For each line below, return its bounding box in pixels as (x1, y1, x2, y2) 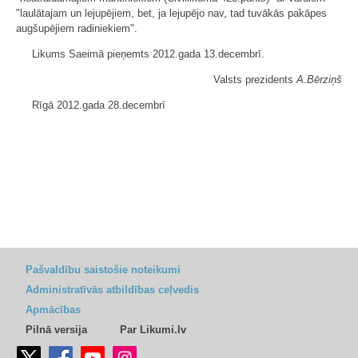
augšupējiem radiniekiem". (16, 22, 137, 34)
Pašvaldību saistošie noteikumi (26, 264, 181, 276)
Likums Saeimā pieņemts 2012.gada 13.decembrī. (32, 48, 265, 60)
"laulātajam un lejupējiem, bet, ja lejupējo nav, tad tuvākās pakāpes (16, 7, 327, 19)
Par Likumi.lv (120, 324, 186, 336)
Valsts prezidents (213, 74, 296, 86)
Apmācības (26, 304, 81, 316)
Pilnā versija (26, 324, 87, 336)
